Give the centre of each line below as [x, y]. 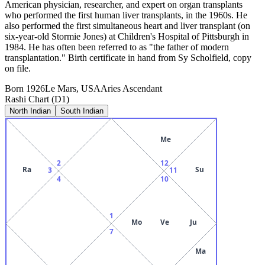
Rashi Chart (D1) [37, 99]
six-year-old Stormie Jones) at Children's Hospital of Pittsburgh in [127, 36]
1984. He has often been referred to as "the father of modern [117, 47]
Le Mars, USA [73, 88]
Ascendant [141, 88]
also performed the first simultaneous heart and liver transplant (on [127, 25]
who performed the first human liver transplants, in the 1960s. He [126, 15]
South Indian [82, 111]
